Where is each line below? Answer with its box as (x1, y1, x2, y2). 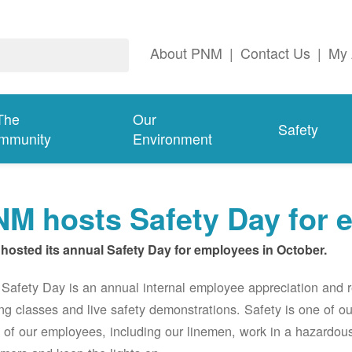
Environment (133, 129, 213, 149)
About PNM (150, 43, 222, 64)
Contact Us (240, 43, 310, 64)
